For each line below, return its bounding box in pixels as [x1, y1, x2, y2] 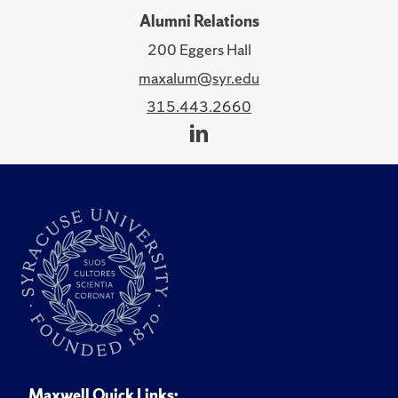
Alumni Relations [139, 11, 259, 32]
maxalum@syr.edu [139, 68, 259, 89]
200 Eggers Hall [147, 39, 251, 60]
